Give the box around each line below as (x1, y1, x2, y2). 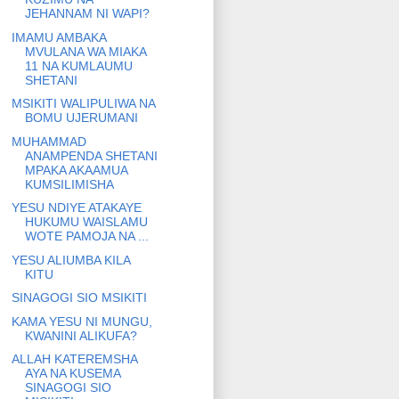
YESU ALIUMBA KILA (11, 252, 130, 267)
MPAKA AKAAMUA (24, 162, 127, 177)
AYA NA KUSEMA (24, 366, 120, 381)
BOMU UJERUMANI (24, 110, 138, 126)
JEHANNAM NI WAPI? (24, 6, 150, 21)
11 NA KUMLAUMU (24, 58, 133, 73)
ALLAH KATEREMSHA (11, 352, 137, 367)
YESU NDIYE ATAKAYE (11, 200, 142, 216)
